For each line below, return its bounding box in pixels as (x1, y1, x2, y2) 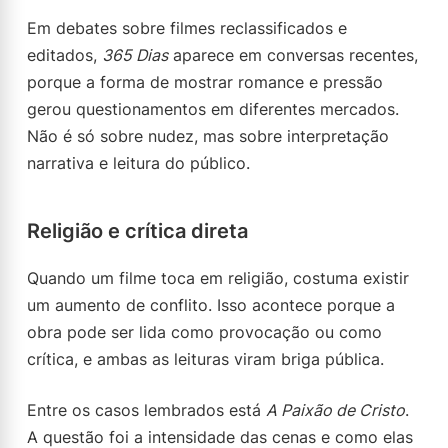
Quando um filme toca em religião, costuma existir (27, 268, 409, 288)
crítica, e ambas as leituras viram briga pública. (27, 349, 384, 369)
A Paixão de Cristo (266, 400, 405, 420)
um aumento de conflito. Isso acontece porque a (27, 295, 395, 315)
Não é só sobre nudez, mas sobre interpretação (27, 126, 389, 146)
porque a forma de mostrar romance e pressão (27, 72, 383, 92)
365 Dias (102, 45, 168, 65)
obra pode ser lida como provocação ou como (27, 322, 382, 342)
